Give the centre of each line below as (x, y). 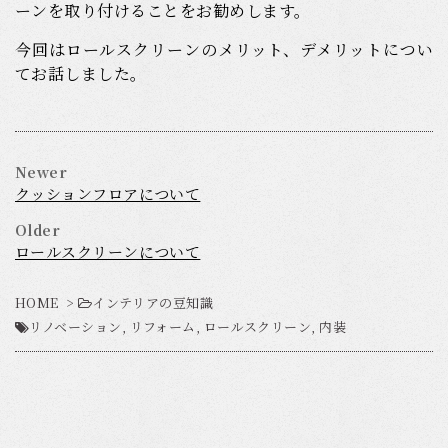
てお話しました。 (81, 74)
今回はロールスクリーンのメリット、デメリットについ (224, 50)
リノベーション (75, 327)
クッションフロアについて (108, 194)
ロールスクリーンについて (108, 252)
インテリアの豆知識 (153, 303)
